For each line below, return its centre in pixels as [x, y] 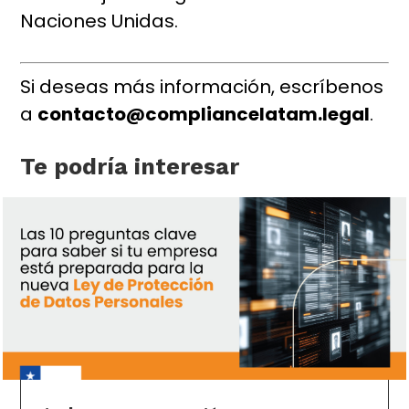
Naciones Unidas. [100, 21]
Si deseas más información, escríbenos [202, 87]
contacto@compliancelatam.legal [204, 115]
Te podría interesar [130, 167]
